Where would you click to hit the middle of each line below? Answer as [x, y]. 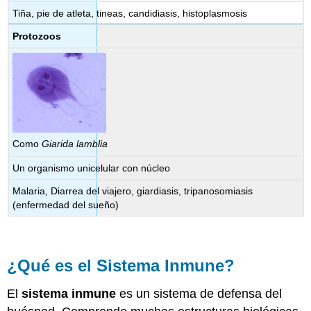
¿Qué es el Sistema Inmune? [121, 266]
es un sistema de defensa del [199, 294]
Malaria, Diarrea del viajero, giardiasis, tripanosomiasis [133, 191]
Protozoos [37, 36]
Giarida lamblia [75, 144]
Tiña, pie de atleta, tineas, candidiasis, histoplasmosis [130, 13]
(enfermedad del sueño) [66, 205]
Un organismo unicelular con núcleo [92, 168]
